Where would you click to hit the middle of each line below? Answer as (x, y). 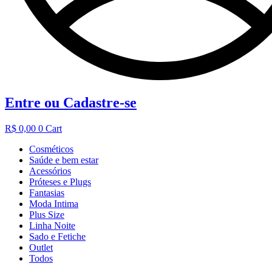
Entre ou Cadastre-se (71, 102)
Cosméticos (51, 149)
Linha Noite (52, 225)
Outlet (41, 247)
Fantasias (47, 192)
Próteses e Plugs (60, 182)
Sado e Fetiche (57, 236)
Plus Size (47, 214)
